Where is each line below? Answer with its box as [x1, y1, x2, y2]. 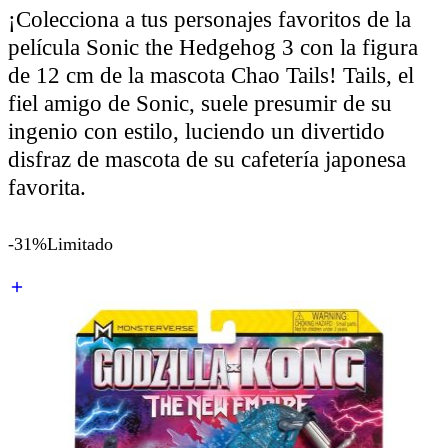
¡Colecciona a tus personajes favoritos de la [8, 6, 411, 32]
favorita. [8, 174, 86, 200]
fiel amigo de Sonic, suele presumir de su [8, 90, 392, 116]
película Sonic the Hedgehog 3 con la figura [8, 34, 418, 60]
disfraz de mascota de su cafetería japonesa [8, 146, 406, 172]
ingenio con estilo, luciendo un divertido [8, 118, 385, 144]
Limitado [47, 234, 113, 255]
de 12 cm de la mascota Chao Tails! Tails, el [8, 62, 414, 88]
